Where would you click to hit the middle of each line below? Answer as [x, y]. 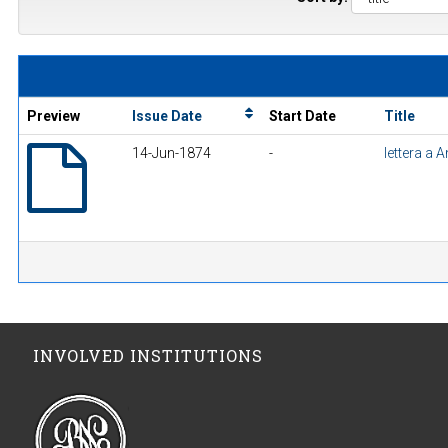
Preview [53, 116]
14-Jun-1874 [171, 153]
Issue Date [167, 116]
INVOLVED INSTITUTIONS [148, 356]
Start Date [302, 116]
